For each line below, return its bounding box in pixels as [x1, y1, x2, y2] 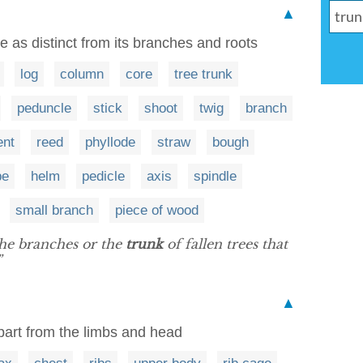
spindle [194, 169, 237, 184]
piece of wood [115, 203, 199, 218]
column [60, 66, 104, 82]
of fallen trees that [163, 236, 288, 252]
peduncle [17, 100, 71, 116]
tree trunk [174, 66, 233, 82]
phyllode [85, 135, 135, 150]
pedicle [82, 169, 125, 184]
